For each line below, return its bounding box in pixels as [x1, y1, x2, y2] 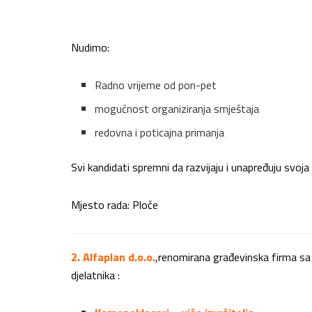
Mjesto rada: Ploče [71, 196, 158, 214]
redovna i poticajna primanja [95, 124, 225, 141]
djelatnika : [71, 267, 120, 284]
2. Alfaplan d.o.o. [71, 249, 155, 266]
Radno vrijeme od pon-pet [95, 77, 217, 94]
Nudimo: [71, 39, 109, 56]
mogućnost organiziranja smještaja [95, 100, 260, 118]
